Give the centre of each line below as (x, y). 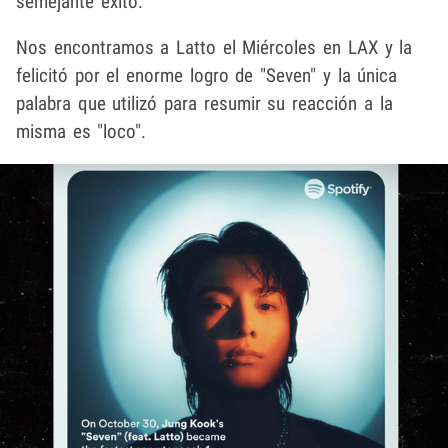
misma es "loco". (81, 131)
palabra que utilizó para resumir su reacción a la (204, 103)
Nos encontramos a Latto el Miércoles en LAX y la (214, 47)
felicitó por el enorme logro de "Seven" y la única (207, 75)
